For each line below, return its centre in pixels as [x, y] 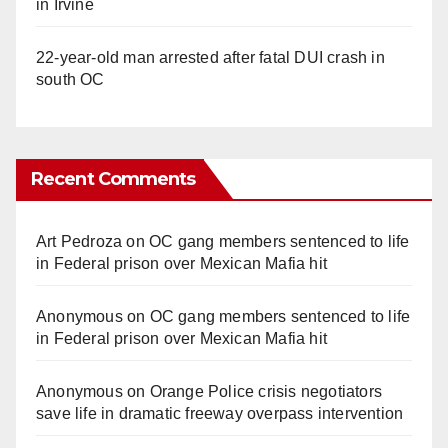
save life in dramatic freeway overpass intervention [220, 413]
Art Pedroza [79, 241]
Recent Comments [113, 178]
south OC [70, 79]
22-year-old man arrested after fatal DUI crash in [210, 57]
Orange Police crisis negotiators [266, 391]
